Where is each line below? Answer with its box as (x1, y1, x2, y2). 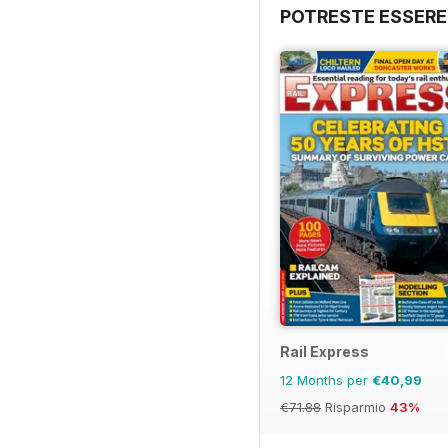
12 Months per (280, 372, 372, 389)
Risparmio (321, 399, 390, 416)
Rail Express (280, 343, 369, 361)
